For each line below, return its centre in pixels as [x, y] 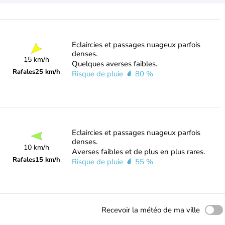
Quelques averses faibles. [114, 64]
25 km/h [48, 72]
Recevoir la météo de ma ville [151, 210]
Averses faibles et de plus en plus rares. [138, 152]
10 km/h [37, 147]
